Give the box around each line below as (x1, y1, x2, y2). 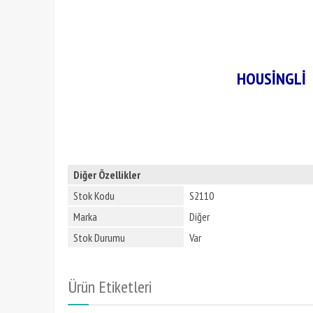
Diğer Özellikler (73, 168, 140, 182)
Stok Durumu (73, 231, 125, 245)
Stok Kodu (73, 189, 115, 203)
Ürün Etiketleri (68, 276, 152, 298)
